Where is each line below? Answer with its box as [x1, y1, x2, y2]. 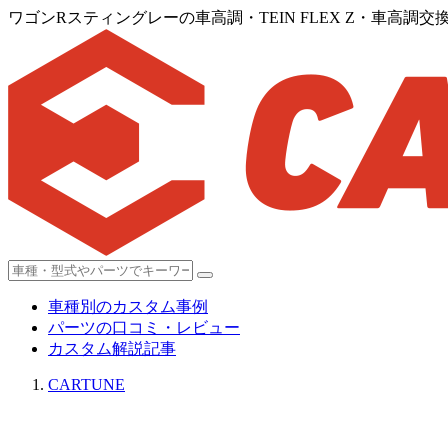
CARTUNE [48, 376, 125, 393]
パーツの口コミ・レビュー [48, 319, 240, 336]
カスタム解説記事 [48, 340, 176, 357]
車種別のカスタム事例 [48, 298, 208, 315]
